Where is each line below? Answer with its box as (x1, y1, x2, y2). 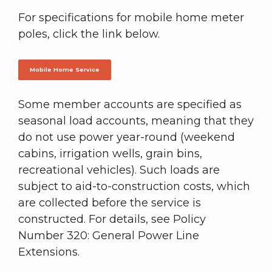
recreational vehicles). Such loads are (18, 163, 220, 177)
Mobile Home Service (29, 66, 100, 73)
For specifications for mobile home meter (18, 11, 244, 25)
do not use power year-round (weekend (18, 130, 235, 144)
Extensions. (18, 245, 80, 259)
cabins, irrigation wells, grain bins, (18, 146, 202, 160)
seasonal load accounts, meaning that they (18, 114, 254, 127)
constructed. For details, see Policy (18, 212, 206, 226)
